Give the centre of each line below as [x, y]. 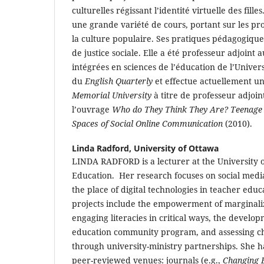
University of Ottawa [176, 148]
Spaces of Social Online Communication [147, 123]
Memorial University [112, 95]
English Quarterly [119, 81]
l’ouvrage [92, 109]
